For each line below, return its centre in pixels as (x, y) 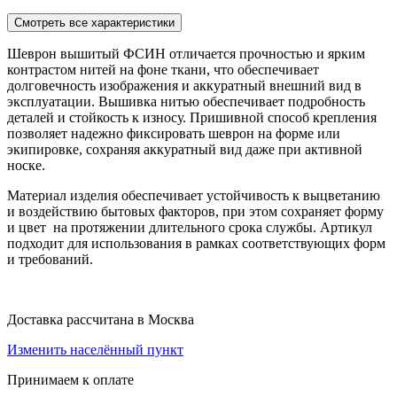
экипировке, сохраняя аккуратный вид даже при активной (185, 149)
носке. (26, 165)
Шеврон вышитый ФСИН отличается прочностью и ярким (186, 53)
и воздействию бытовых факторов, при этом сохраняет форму (195, 211)
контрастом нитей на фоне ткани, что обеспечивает (163, 69)
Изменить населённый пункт (95, 349)
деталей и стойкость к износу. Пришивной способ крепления (192, 117)
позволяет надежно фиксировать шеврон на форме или (174, 133)
